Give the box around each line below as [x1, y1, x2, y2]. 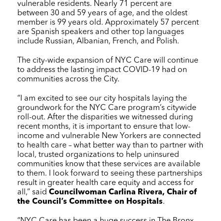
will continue [151, 56, 198, 65]
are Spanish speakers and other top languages [17, 28, 184, 36]
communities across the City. [17, 75, 119, 83]
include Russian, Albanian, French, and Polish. [17, 37, 179, 45]
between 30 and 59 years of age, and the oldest [17, 9, 187, 17]
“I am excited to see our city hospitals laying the [17, 94, 187, 103]
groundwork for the [17, 104, 89, 112]
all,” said [17, 188, 49, 196]
